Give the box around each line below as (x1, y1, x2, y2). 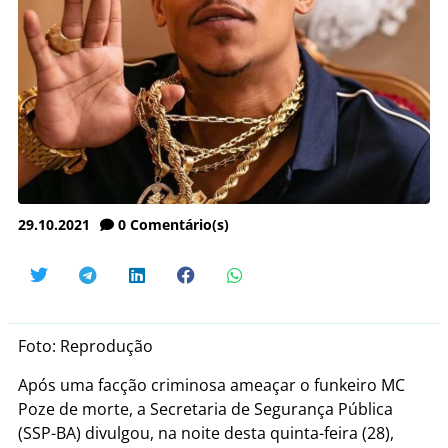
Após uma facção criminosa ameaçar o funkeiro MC (18, 373, 405, 396)
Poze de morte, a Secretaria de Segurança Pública (18, 397, 393, 420)
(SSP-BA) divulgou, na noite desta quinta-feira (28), (18, 421, 394, 444)
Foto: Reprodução (18, 335, 153, 358)
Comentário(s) (130, 215, 229, 235)
